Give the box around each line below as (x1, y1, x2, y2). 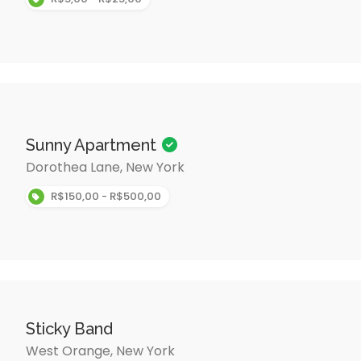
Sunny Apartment (25, 135, 160, 155)
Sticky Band (25, 318, 113, 338)
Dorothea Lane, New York (25, 158, 185, 176)
